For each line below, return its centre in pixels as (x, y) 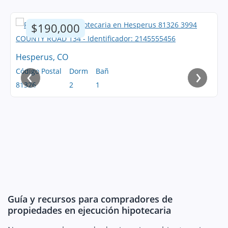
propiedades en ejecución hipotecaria (89, 210)
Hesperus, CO (42, 57)
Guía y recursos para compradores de (90, 199)
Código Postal (39, 71)
